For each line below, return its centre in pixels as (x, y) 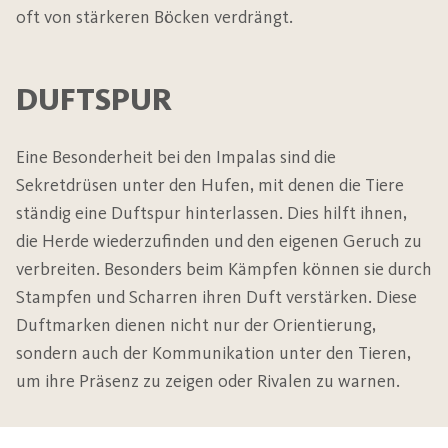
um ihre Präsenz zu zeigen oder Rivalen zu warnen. (208, 381)
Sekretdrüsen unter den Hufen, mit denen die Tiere (210, 185)
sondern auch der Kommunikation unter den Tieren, (213, 353)
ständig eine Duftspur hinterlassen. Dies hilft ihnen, (211, 213)
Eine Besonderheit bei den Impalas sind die (176, 157)
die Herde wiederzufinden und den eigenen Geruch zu (219, 241)
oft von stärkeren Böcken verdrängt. (154, 17)
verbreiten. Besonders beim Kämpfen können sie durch (224, 269)
